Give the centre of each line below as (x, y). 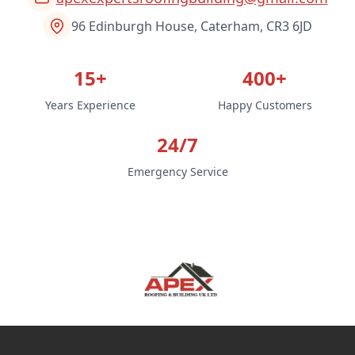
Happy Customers (265, 105)
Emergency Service (177, 171)
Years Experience (90, 105)
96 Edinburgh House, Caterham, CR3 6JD (192, 26)
